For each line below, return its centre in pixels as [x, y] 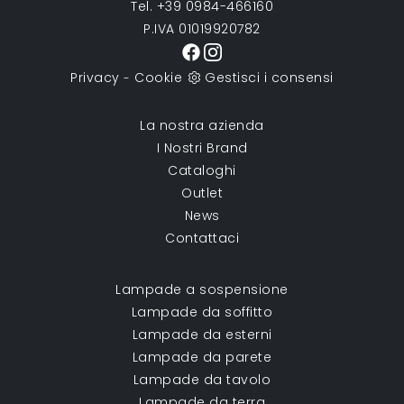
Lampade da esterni [202, 334]
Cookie [159, 77]
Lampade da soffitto [202, 312]
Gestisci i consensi [269, 77]
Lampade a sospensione [202, 289]
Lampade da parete [202, 357]
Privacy [95, 77]
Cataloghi [202, 170]
